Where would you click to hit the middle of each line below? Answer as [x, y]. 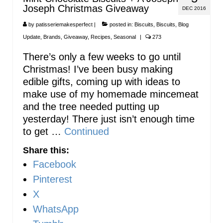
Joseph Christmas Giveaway [86, 8]
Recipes [101, 37]
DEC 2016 [194, 8]
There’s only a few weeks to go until [102, 56]
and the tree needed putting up [91, 106]
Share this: [46, 150]
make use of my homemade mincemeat [111, 94]
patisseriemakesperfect [64, 24]
